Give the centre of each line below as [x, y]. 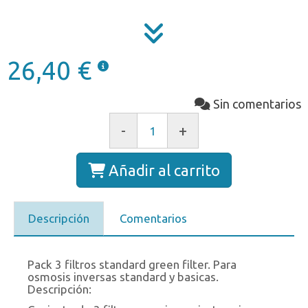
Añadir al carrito [164, 170]
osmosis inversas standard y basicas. [123, 277]
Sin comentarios [257, 104]
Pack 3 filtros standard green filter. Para [132, 265]
